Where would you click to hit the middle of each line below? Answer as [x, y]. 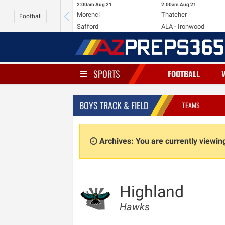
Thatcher [174, 14]
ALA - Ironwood [183, 26]
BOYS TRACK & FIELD [114, 105]
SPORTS [107, 74]
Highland [152, 192]
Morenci [88, 14]
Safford [88, 26]
